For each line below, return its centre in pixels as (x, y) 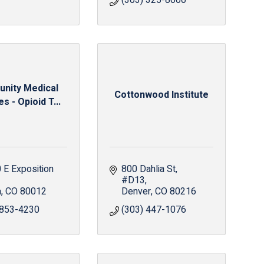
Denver (136, 192)
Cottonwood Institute (161, 95)
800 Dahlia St (148, 169)
